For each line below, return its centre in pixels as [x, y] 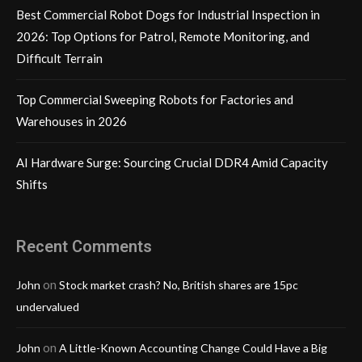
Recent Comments [84, 247]
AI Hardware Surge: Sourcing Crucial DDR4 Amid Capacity [172, 163]
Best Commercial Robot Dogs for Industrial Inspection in [168, 15]
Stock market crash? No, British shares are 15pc [179, 285]
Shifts [32, 185]
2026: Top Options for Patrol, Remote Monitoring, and [163, 37]
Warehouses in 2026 [72, 122]
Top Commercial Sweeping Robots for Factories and [155, 100]
